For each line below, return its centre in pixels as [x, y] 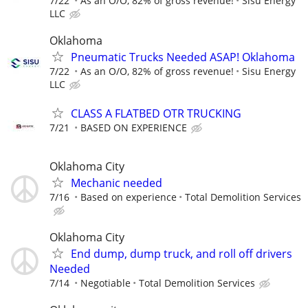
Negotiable [106, 283]
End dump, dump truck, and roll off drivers [181, 254]
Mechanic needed [117, 183]
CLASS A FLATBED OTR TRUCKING [156, 113]
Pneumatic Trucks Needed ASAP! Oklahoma [183, 57]
